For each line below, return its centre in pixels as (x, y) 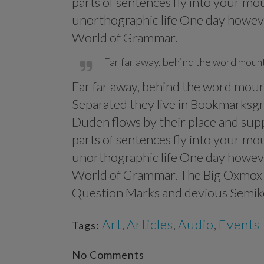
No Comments (108, 255)
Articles (150, 224)
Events (239, 224)
